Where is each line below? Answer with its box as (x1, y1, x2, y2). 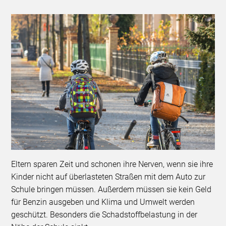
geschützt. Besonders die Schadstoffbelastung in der (11, 209, 198, 219)
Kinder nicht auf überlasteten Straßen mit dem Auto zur (11, 172, 206, 182)
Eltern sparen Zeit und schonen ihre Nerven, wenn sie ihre (11, 159, 213, 169)
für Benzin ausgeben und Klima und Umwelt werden (11, 197, 195, 207)
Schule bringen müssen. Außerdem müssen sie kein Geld (11, 184, 212, 194)
